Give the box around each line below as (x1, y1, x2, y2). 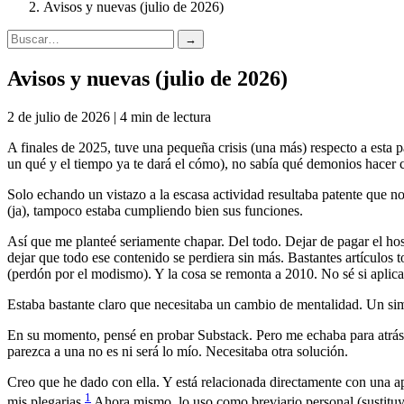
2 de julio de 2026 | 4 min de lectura (7, 108, 211, 124)
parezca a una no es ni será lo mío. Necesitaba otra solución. (7, 343, 348, 359)
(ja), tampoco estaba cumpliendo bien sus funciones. (7, 202, 303, 218)
